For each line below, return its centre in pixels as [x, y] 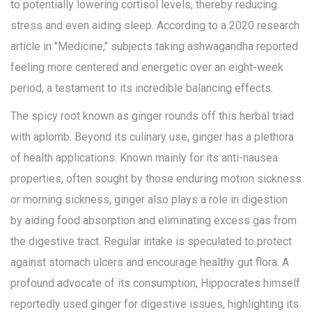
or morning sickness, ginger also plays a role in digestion [149, 200]
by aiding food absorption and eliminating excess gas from [154, 221]
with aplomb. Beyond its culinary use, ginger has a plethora [152, 137]
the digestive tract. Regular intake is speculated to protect [151, 242]
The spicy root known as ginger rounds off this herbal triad [152, 116]
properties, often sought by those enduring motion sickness [156, 179]
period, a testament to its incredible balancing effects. [142, 88]
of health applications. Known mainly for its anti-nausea [144, 158]
